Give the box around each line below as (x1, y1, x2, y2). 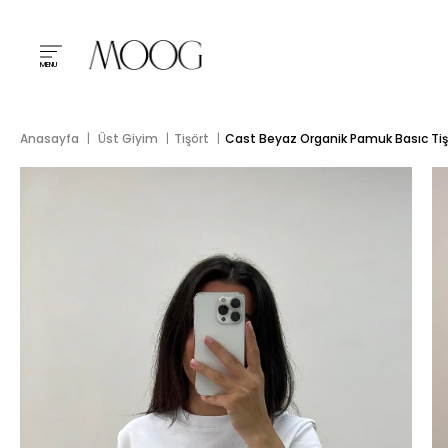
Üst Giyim (98, 130, 158, 147)
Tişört (174, 130, 209, 147)
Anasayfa (20, 130, 79, 147)
